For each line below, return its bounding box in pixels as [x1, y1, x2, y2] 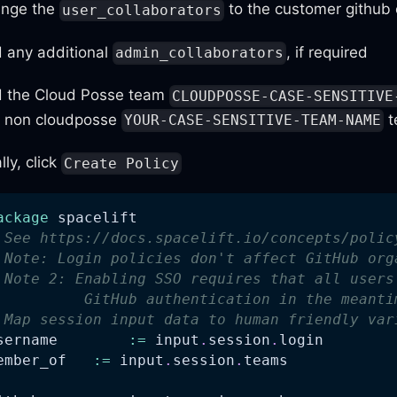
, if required [285, 43, 368, 61]
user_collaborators [61, 2, 222, 19]
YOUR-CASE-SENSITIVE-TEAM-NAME [123, 112, 381, 129]
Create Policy [63, 154, 179, 172]
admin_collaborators [114, 44, 284, 62]
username [57, 331, 128, 348]
